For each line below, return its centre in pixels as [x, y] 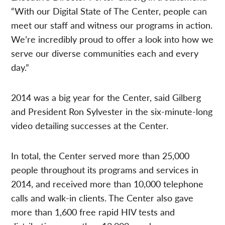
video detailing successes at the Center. [90, 125]
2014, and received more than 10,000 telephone [107, 183]
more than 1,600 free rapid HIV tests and [93, 211]
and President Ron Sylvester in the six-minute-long [112, 111]
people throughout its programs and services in [105, 169]
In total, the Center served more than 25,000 [100, 155]
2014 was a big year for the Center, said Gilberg [106, 97]
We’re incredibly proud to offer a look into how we [113, 39]
